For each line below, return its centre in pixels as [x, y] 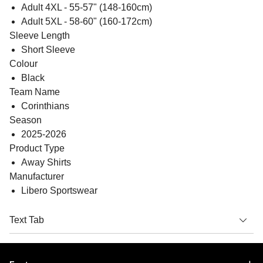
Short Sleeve [48, 49]
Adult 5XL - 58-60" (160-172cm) [87, 21]
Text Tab [27, 220]
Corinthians [45, 106]
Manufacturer [37, 176]
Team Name [35, 92]
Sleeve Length [40, 35]
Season [26, 120]
